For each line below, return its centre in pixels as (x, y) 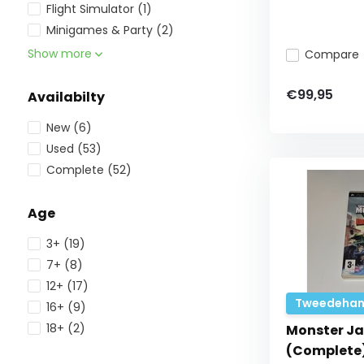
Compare (331, 54)
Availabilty (66, 97)
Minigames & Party (101, 30)
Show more (61, 54)
